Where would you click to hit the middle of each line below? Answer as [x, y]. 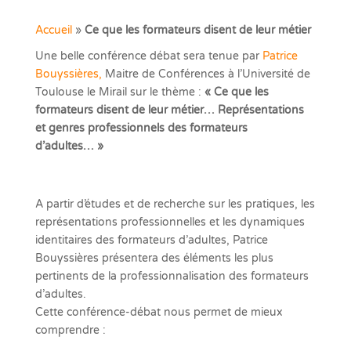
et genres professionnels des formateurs [141, 128]
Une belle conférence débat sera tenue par [148, 56]
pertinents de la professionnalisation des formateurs [172, 276]
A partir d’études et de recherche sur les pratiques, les [175, 204]
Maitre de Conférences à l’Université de [207, 74]
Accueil [53, 30]
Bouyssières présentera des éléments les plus [154, 258]
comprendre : [70, 330]
